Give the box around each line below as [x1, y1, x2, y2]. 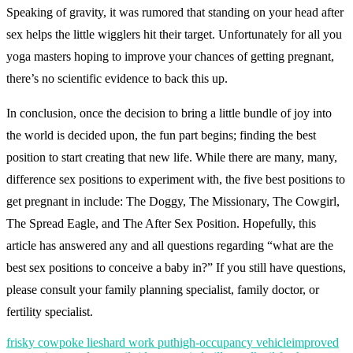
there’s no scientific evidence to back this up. [6, 71, 228, 85]
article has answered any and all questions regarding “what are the [6, 238, 333, 252]
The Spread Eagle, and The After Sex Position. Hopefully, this [6, 216, 316, 230]
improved [292, 335, 339, 349]
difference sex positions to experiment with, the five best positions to [6, 172, 345, 186]
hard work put [103, 335, 173, 349]
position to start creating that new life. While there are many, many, [6, 150, 337, 164]
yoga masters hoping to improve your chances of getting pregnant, [6, 49, 334, 63]
